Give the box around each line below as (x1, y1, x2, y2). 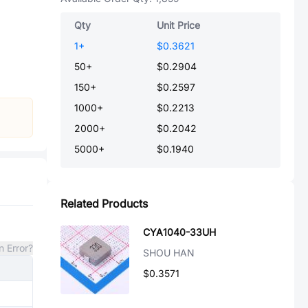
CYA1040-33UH (143, 226, 216, 238)
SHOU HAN (143, 247, 195, 258)
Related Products (60, 197, 148, 210)
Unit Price (157, 19, 200, 31)
